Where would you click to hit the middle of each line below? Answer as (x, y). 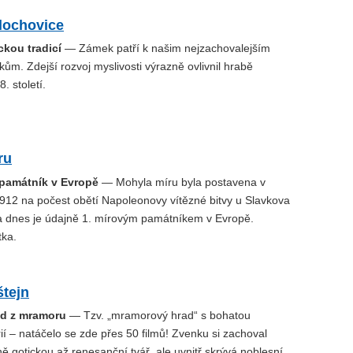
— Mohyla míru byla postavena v (182, 182)
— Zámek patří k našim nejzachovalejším (166, 48)
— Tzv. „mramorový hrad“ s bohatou (158, 315)
